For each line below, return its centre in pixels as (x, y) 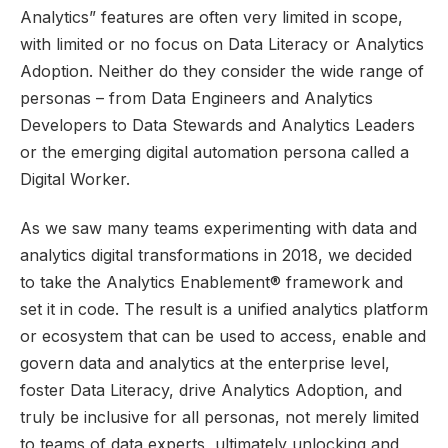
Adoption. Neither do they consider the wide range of (222, 70)
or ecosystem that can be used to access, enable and (223, 336)
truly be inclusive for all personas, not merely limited (219, 417)
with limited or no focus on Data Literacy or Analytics (222, 43)
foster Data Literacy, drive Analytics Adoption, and (211, 390)
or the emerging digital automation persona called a (214, 151)
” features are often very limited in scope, (246, 16)
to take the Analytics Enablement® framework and (211, 282)
